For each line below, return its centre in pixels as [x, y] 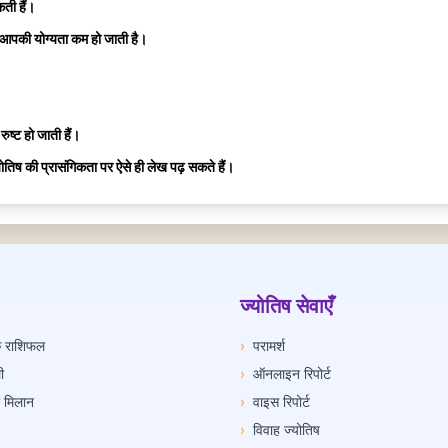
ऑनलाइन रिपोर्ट [292, 373]
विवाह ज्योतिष [286, 429]
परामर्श [269, 345]
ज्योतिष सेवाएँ [286, 305]
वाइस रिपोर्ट [281, 401]
